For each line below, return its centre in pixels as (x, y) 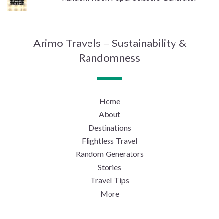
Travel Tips (109, 180)
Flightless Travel (109, 141)
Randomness (109, 58)
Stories (109, 167)
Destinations (109, 128)
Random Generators (109, 154)
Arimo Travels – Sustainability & (109, 43)
